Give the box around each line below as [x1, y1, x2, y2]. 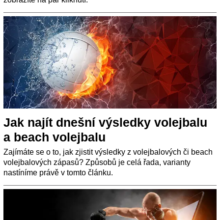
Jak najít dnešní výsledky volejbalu [3, 115, 207, 129]
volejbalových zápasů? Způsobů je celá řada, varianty [3, 158, 191, 166]
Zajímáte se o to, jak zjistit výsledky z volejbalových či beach [3, 147, 213, 156]
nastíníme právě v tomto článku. [3, 168, 113, 177]
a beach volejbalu [3, 130, 106, 144]
